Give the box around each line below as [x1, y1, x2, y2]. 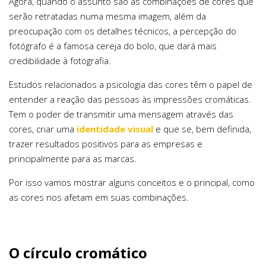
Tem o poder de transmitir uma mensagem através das [9, 107, 233, 120]
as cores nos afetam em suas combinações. [9, 191, 189, 203]
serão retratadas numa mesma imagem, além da [9, 9, 206, 22]
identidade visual [77, 122, 153, 135]
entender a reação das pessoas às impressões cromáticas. [9, 93, 251, 105]
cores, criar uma [9, 122, 77, 135]
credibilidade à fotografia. [9, 54, 111, 66]
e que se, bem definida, [153, 122, 251, 135]
